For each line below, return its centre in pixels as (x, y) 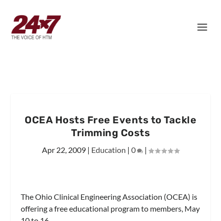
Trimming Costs (110, 133)
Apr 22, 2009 (64, 150)
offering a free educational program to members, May (110, 208)
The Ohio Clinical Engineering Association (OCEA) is (109, 197)
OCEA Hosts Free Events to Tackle (110, 120)
